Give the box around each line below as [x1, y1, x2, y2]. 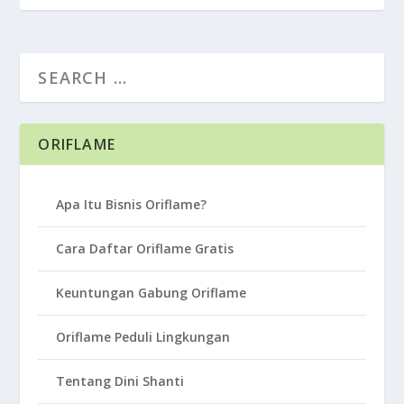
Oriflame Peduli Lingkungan [56, 328, 231, 345]
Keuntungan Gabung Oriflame [56, 284, 247, 301]
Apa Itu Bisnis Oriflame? [56, 196, 207, 213]
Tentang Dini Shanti [56, 372, 185, 390]
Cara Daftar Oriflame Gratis [56, 240, 234, 257]
